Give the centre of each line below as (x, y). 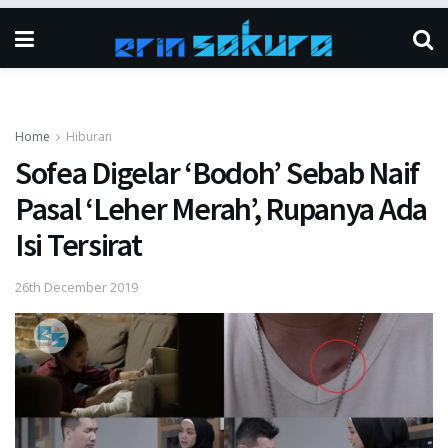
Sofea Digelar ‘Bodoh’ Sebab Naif (217, 173)
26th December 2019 (76, 286)
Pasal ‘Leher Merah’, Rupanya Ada (221, 209)
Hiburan (89, 136)
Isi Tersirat (78, 245)
